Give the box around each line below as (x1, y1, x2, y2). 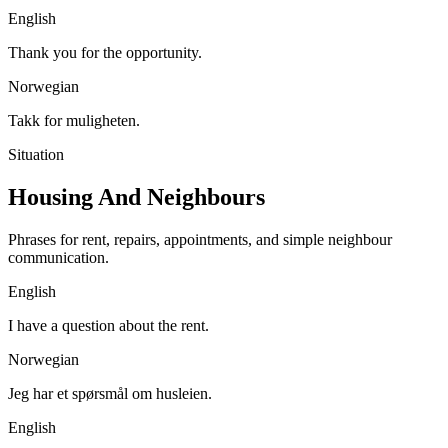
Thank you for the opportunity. (8, 44, 202, 62)
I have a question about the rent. (8, 317, 209, 335)
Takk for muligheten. (8, 112, 140, 130)
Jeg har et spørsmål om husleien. (8, 385, 212, 403)
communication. (8, 249, 109, 267)
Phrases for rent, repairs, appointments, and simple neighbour (8, 231, 392, 249)
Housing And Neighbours (8, 184, 265, 211)
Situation (8, 146, 64, 164)
